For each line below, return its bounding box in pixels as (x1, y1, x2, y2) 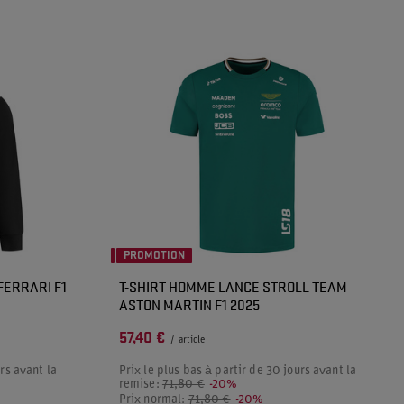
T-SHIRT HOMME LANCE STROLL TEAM (118, 276, 347, 297)
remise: (118, 378, 162, 391)
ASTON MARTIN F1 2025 (118, 294, 260, 315)
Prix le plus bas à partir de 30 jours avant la (118, 364, 357, 378)
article (178, 335, 205, 345)
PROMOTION (123, 250, 185, 262)
